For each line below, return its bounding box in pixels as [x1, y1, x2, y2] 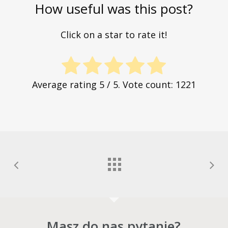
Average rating [32, 78, 99, 91]
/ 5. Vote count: [104, 78, 176, 91]
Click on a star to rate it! [61, 28, 167, 41]
